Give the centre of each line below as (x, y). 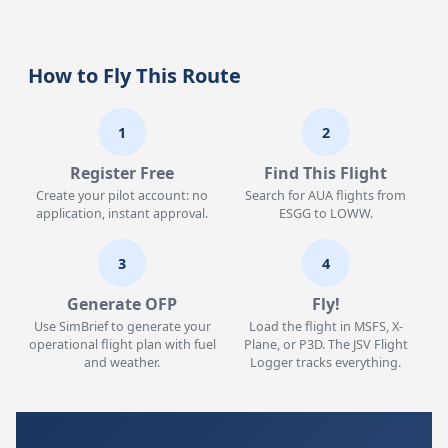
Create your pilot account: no (122, 195)
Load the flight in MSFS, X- (325, 326)
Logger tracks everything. (326, 362)
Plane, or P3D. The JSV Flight (325, 344)
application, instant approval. (122, 213)
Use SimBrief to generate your (122, 326)
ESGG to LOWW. (325, 213)
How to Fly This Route (135, 75)
